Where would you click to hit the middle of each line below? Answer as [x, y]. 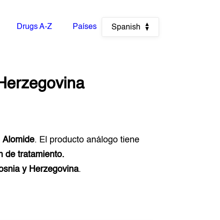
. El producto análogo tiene [87, 140]
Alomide [19, 140]
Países [84, 27]
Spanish [126, 27]
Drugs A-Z [34, 27]
